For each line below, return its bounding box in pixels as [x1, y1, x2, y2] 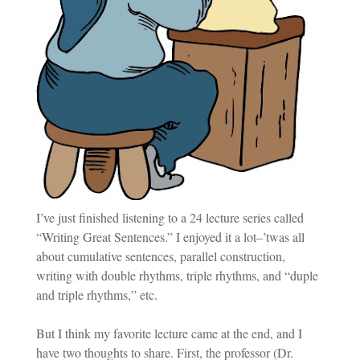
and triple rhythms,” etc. [35, 286, 157, 303]
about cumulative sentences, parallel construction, [35, 247, 285, 264]
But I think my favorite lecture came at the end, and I [35, 325, 302, 342]
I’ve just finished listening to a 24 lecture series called [35, 209, 304, 226]
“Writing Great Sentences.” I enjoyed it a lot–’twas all [35, 228, 305, 245]
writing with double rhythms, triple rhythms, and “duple [35, 267, 318, 284]
